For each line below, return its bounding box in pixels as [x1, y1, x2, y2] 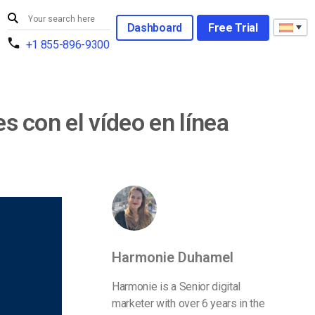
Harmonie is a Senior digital [112, 280, 241, 293]
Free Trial [207, 20, 258, 34]
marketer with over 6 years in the [112, 297, 265, 310]
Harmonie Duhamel [112, 249, 233, 266]
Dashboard [127, 20, 182, 34]
